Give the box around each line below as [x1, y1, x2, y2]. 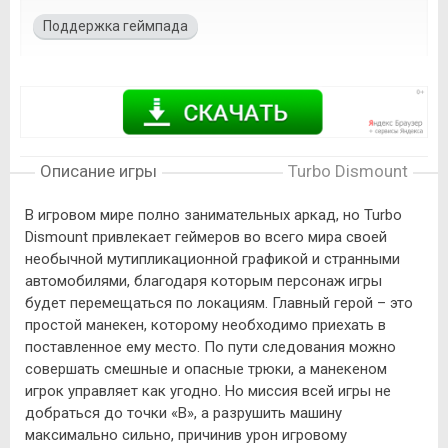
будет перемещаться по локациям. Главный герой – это [25, 293, 413, 312]
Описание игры [40, 160, 157, 181]
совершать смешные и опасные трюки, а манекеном [25, 359, 387, 378]
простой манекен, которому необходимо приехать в [25, 315, 386, 334]
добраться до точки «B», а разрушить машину [25, 403, 342, 422]
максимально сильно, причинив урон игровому [25, 425, 347, 444]
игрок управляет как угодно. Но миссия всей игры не [25, 381, 391, 400]
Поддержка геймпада [43, 17, 188, 34]
